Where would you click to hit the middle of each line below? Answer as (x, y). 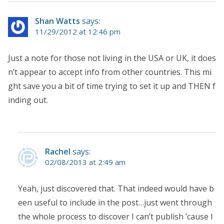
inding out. (28, 100)
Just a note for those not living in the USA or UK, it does (112, 58)
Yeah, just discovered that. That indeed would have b (116, 189)
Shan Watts (57, 21)
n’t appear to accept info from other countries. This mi (110, 72)
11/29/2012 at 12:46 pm (78, 32)
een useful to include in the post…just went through (115, 203)
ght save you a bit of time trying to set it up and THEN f (112, 86)
